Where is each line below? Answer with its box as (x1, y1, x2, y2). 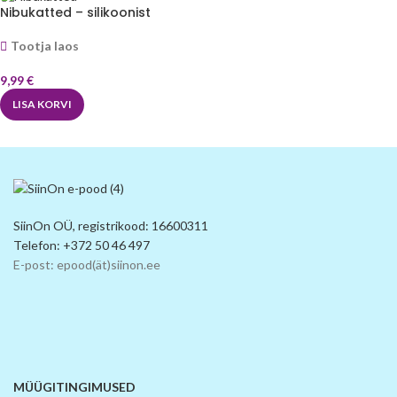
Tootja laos (11, 37, 80, 53)
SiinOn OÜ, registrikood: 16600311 (13, 218, 208, 234)
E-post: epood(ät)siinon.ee (13, 257, 160, 273)
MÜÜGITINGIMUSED (13, 379, 136, 395)
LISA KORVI (12, 97, 72, 111)
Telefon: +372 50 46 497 (13, 237, 150, 253)
